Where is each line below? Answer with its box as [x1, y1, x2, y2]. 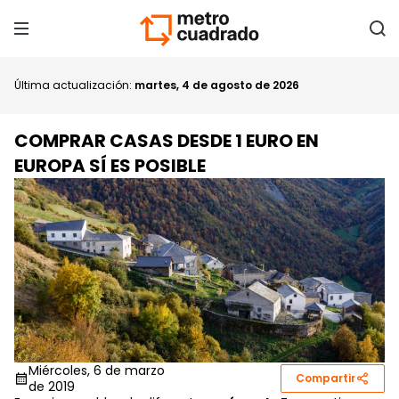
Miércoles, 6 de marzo [28, 361, 165, 379]
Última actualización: [14, 77, 134, 93]
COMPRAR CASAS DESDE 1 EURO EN [14, 128, 319, 153]
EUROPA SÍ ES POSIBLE [14, 153, 206, 178]
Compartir [296, 370, 355, 387]
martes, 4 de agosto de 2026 [134, 77, 299, 93]
